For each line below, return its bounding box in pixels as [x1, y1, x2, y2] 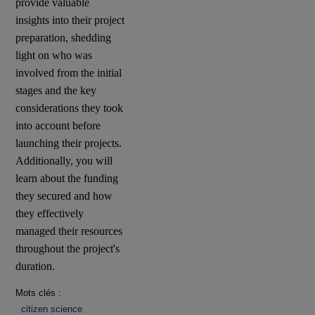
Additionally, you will [15, 155, 112, 167]
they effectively [15, 207, 84, 220]
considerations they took [15, 102, 123, 115]
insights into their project [15, 14, 124, 27]
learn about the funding [15, 172, 118, 185]
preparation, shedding [15, 32, 111, 44]
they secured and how [15, 190, 112, 202]
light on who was [15, 49, 92, 62]
